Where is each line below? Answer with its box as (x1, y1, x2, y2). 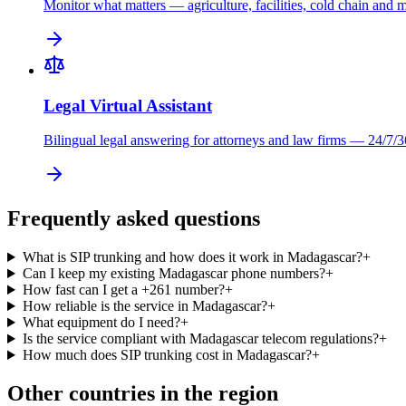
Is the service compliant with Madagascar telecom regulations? (22, 331, 379, 347)
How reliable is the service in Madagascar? (22, 298, 267, 314)
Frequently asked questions (7, 207, 260, 231)
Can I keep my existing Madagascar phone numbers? (22, 266, 325, 282)
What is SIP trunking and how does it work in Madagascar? (22, 249, 362, 266)
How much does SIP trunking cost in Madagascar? (22, 347, 312, 363)
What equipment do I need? (22, 314, 180, 331)
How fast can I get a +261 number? (22, 282, 225, 298)
